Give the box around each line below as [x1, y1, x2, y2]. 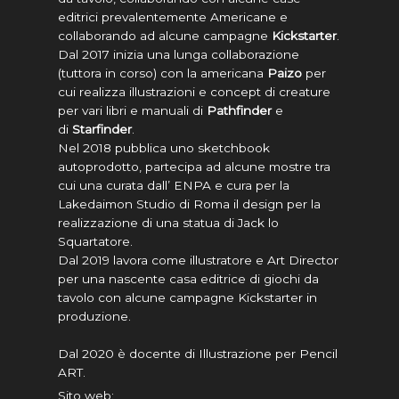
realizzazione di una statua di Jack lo [58, 215, 279, 230]
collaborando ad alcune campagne [58, 28, 272, 43]
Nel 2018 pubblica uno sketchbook [58, 140, 270, 155]
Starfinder [72, 121, 132, 136]
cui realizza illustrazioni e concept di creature [58, 84, 330, 99]
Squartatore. [58, 233, 133, 248]
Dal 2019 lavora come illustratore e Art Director [58, 252, 338, 267]
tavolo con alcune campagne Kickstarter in [58, 289, 317, 305]
